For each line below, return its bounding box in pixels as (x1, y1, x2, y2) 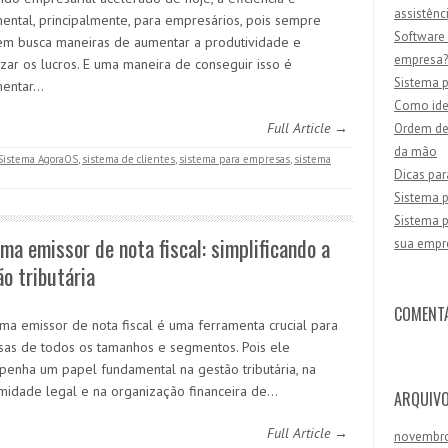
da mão (394, 143, 437, 160)
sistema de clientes (82, 152, 175, 166)
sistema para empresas (179, 152, 290, 166)
